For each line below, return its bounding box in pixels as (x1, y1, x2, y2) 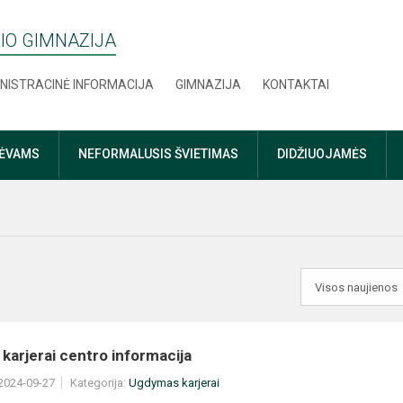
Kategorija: (70, 376, 129, 390)
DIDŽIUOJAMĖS (277, 147, 367, 161)
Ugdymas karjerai (129, 376, 219, 390)
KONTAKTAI (263, 77, 330, 92)
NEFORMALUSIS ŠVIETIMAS (78, 147, 238, 161)
